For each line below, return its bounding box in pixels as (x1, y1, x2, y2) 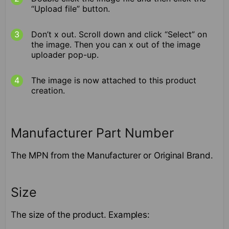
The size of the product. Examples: (11, 209, 150, 220)
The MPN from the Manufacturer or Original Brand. (11, 150, 213, 161)
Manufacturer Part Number (11, 125, 174, 141)
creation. (31, 85, 65, 96)
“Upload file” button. (31, 4, 110, 14)
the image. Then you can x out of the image (31, 39, 200, 50)
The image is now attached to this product (31, 75, 196, 86)
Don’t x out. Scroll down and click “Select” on (31, 29, 207, 40)
